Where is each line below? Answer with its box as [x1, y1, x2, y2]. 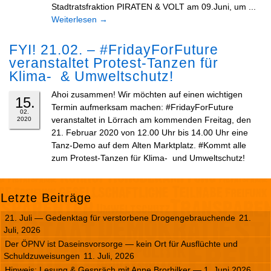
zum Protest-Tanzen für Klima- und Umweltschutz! [51, 153, 245, 163]
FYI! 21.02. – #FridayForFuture [9, 42, 218, 57]
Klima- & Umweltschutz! [9, 68, 174, 84]
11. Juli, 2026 [83, 251, 134, 261]
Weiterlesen [51, 15, 99, 24]
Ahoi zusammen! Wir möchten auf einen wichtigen [51, 90, 243, 99]
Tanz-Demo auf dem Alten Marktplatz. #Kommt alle [51, 140, 246, 150]
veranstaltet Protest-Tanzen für [9, 55, 218, 71]
